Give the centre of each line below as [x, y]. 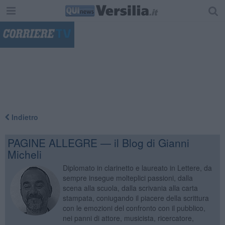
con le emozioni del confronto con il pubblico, [134, 208]
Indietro [24, 117]
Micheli [24, 154]
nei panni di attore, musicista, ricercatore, [128, 218]
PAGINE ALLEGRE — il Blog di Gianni [98, 142]
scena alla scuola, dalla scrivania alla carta [130, 188]
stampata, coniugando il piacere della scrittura [136, 198]
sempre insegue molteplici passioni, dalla [128, 178]
